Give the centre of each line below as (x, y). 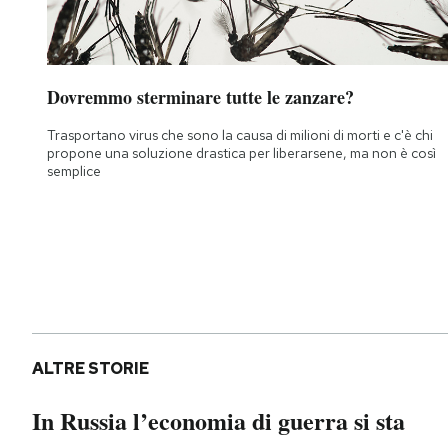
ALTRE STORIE (90, 369)
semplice (74, 170)
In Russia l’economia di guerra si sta (218, 421)
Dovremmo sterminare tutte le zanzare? (200, 96)
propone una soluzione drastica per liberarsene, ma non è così (241, 152)
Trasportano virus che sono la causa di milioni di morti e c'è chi (240, 134)
